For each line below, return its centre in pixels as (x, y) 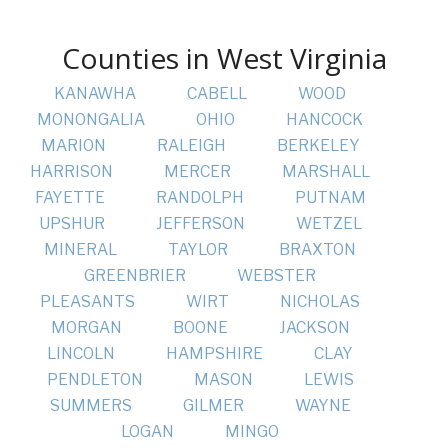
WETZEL (328, 224)
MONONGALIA (91, 120)
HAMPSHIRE (214, 354)
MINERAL (80, 250)
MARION (73, 146)
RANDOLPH (199, 198)
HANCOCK (324, 120)
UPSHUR (71, 224)
